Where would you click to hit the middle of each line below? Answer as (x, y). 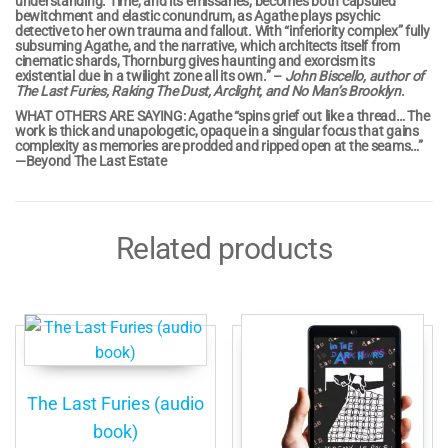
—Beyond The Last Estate (91, 160)
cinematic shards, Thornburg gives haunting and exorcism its (195, 60)
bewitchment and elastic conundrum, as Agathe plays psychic (197, 15)
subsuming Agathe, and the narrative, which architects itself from (207, 45)
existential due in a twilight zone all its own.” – (150, 75)
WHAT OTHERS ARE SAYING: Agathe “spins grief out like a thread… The (222, 115)
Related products (224, 248)
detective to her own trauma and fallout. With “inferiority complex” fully (222, 30)
